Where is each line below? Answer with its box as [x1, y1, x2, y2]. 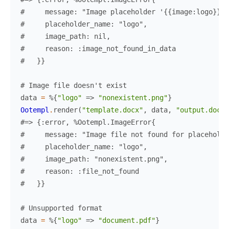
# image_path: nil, [20, 32, 110, 40]
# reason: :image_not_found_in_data [20, 44, 176, 53]
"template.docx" [82, 105, 143, 114]
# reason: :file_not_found [20, 167, 139, 175]
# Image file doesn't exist [20, 81, 127, 89]
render [53, 105, 78, 114]
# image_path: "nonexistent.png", [20, 154, 168, 163]
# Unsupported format [20, 203, 102, 212]
